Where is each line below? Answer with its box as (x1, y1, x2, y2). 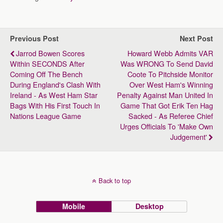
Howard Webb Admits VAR (127, 48, 213, 58)
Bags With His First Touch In (10, 100, 100, 111)
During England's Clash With (10, 79, 101, 90)
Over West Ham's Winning (129, 79, 213, 90)
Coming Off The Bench (10, 69, 83, 79)
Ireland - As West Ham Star (10, 90, 98, 100)
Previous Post (10, 33, 59, 43)
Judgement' (170, 131, 207, 142)
